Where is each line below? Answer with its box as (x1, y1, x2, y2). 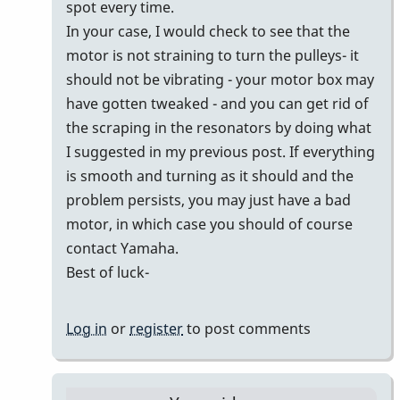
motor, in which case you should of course (66, 214, 353, 235)
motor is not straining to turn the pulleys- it (66, 46, 359, 66)
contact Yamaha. (66, 238, 179, 259)
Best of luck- (66, 262, 149, 283)
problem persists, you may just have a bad (66, 190, 351, 211)
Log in (66, 319, 107, 339)
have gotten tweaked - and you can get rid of (66, 94, 369, 114)
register (129, 319, 183, 339)
